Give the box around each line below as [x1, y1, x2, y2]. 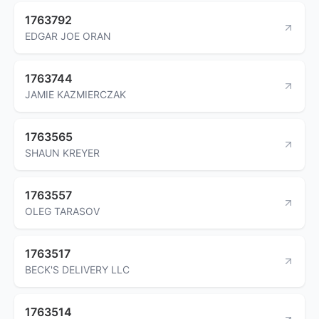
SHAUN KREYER [25, 146, 100, 159]
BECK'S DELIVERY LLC [25, 263, 130, 276]
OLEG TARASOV [25, 204, 100, 217]
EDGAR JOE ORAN [25, 29, 111, 42]
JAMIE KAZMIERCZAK [25, 88, 126, 100]
